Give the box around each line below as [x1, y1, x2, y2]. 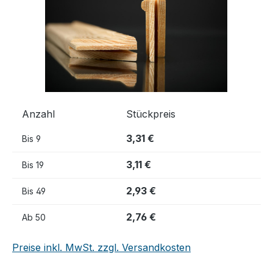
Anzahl [22, 108, 55, 120]
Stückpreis [126, 108, 175, 120]
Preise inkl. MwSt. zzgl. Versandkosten [12, 241, 191, 253]
